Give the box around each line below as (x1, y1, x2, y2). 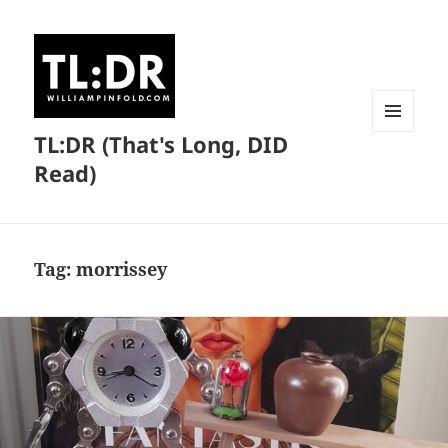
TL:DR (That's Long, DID (34, 129, 289, 160)
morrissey (76, 257, 168, 282)
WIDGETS (372, 165, 429, 183)
